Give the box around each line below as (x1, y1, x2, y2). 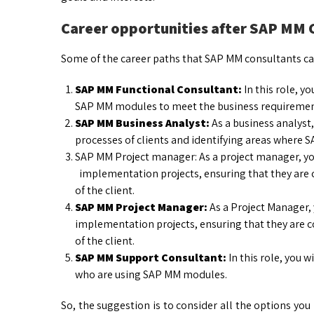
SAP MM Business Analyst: (75, 116, 210, 131)
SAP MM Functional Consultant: (75, 82, 242, 97)
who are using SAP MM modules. (75, 267, 227, 282)
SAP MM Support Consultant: (75, 250, 226, 266)
